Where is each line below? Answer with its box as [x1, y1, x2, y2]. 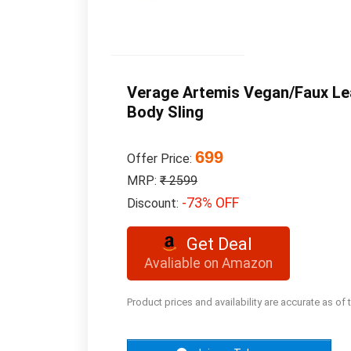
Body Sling [127, 103, 204, 121]
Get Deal [186, 234, 253, 254]
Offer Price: [127, 151, 195, 166]
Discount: [127, 196, 182, 211]
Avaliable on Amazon [144, 255, 273, 271]
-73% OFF [182, 194, 239, 211]
